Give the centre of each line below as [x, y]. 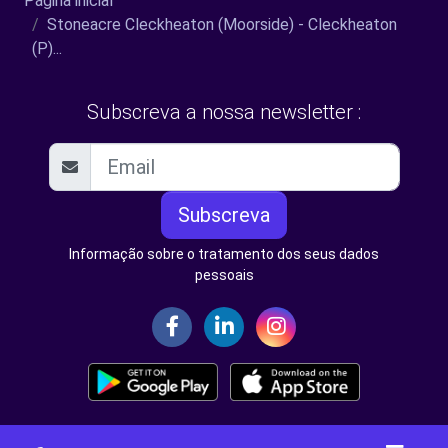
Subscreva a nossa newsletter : [224, 111]
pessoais [224, 274]
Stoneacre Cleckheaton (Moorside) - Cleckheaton [222, 24]
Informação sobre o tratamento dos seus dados [224, 253]
